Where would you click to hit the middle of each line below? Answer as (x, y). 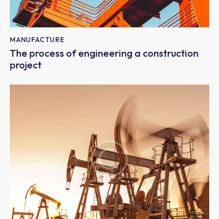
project (26, 65)
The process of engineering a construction (104, 53)
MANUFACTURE (37, 39)
